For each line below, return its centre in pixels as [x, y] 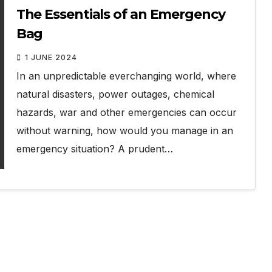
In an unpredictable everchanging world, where [126, 76]
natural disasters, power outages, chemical [115, 94]
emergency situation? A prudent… [94, 149]
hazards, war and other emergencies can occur [126, 113]
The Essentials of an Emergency [121, 15]
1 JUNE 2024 [51, 58]
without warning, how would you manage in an [124, 131]
